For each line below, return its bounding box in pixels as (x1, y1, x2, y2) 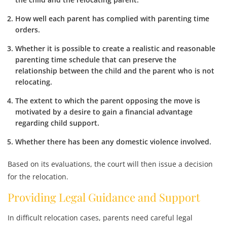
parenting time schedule (15, 55, 100, 64)
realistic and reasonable (132, 44, 215, 53)
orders (15, 25, 38, 34)
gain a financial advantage (102, 107, 193, 117)
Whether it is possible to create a (15, 44, 132, 53)
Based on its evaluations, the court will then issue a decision (8, 159, 213, 169)
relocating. (15, 77, 52, 87)
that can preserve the (100, 55, 176, 64)
